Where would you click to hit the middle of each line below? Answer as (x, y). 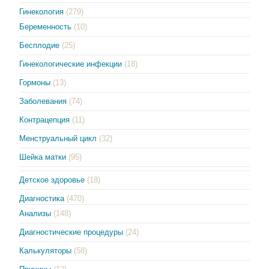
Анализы (35, 213)
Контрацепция (45, 119)
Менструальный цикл (58, 138)
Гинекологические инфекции (71, 64)
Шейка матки (43, 157)
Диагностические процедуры (71, 232)
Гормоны (35, 82)
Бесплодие (40, 45)
